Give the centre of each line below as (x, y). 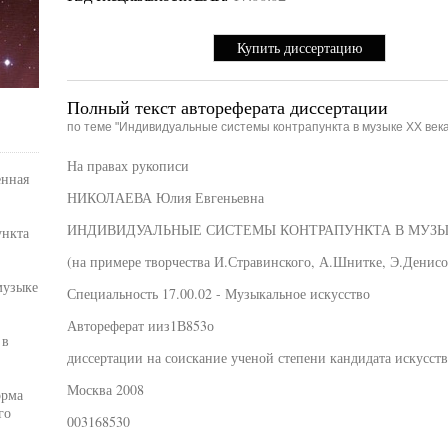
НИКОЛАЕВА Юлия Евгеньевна (165, 197)
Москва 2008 (105, 389)
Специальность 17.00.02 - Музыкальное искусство (218, 293)
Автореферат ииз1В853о (140, 325)
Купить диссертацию (299, 47)
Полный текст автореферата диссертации (227, 107)
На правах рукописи (127, 165)
